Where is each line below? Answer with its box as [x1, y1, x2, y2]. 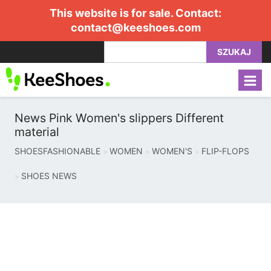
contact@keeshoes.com [70, 21, 201, 34]
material [15, 125, 59, 139]
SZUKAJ [217, 47, 251, 57]
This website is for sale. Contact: [50, 7, 221, 19]
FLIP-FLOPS [201, 146, 249, 156]
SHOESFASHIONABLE [15, 146, 100, 156]
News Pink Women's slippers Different [15, 111, 224, 125]
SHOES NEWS [21, 171, 77, 181]
